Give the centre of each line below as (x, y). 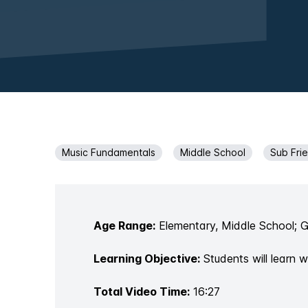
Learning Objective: (147, 258)
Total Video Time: (142, 291)
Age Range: (124, 225)
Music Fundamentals (109, 152)
